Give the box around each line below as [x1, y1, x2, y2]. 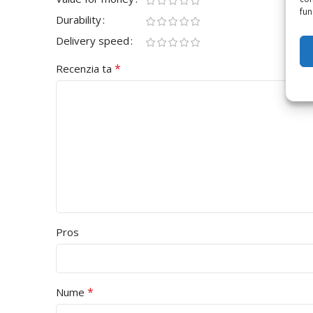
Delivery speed [56, 34, 129, 48]
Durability [56, 13, 101, 27]
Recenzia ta [56, 61, 115, 76]
